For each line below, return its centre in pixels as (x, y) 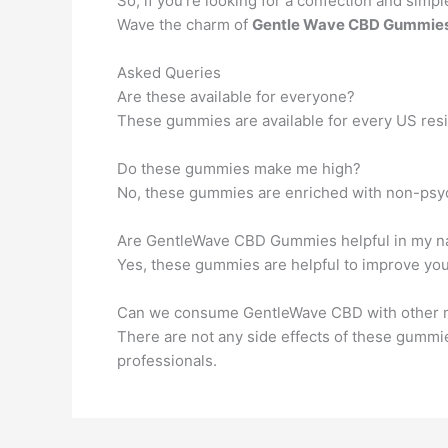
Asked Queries (169, 72)
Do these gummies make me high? (239, 168)
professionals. (167, 360)
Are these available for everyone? (236, 96)
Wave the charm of (184, 24)
